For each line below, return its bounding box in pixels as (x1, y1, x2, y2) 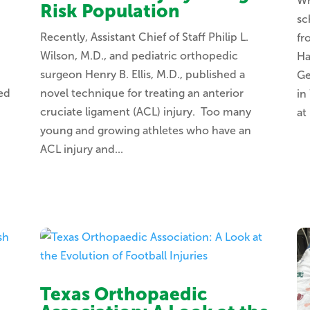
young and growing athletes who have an (39, 124, 251, 138)
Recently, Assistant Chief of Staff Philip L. (39, 30, 248, 44)
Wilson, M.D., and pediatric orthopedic (39, 49, 238, 63)
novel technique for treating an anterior (39, 86, 244, 100)
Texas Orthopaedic (39, 284, 207, 306)
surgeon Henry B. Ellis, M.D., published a (39, 68, 245, 82)
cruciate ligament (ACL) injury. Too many (39, 105, 251, 119)
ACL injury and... (39, 143, 123, 156)
